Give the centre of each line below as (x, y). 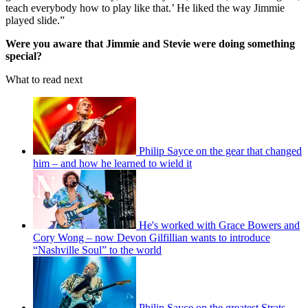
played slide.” (35, 20)
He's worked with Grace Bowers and (219, 225)
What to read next (44, 79)
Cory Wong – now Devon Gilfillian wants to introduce (152, 237)
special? (24, 56)
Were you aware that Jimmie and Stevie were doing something (150, 43)
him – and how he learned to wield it (112, 163)
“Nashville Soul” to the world (97, 250)
